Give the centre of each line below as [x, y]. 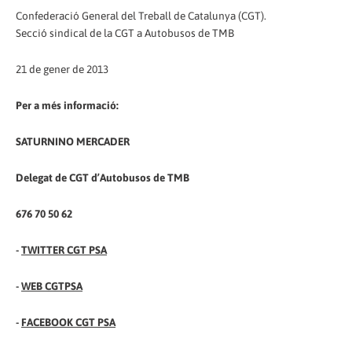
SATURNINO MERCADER [73, 141]
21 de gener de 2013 [62, 70]
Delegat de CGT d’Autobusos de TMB [103, 177]
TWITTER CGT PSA [64, 249]
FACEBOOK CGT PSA [68, 322]
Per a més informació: [67, 106]
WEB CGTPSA [52, 286]
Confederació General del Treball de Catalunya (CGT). [141, 16]
